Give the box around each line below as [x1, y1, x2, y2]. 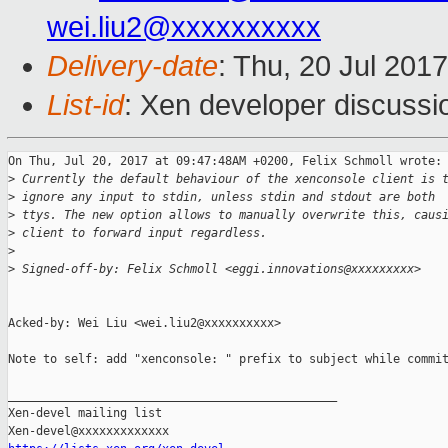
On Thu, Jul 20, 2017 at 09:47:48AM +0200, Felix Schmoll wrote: [8, 154, 442, 169]
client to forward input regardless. [15, 226, 267, 241]
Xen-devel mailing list [8, 406, 162, 421]
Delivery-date [47, 50, 218, 83]
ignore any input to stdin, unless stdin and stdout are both [15, 190, 435, 205]
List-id [47, 89, 124, 122]
